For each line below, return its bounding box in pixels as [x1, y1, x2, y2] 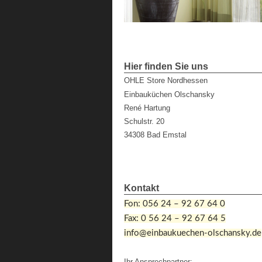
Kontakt [124, 183, 159, 193]
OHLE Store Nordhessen [124, 76, 208, 85]
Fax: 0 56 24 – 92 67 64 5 [124, 214, 226, 223]
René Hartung [124, 103, 170, 112]
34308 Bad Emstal [124, 130, 187, 140]
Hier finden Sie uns [124, 61, 208, 71]
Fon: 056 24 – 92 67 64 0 [124, 199, 225, 209]
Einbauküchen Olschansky [124, 89, 215, 99]
